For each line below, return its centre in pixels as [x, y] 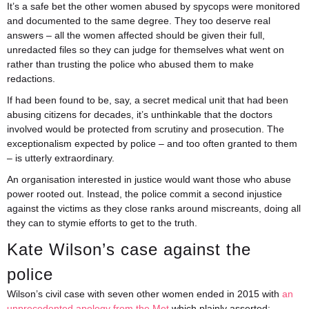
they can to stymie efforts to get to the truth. [102, 223]
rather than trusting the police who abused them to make [130, 64]
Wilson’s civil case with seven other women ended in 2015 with [144, 294]
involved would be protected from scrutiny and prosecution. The [146, 129]
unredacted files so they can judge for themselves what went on [146, 50]
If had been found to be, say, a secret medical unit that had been [148, 100]
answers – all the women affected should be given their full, [136, 35]
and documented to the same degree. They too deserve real [139, 21]
